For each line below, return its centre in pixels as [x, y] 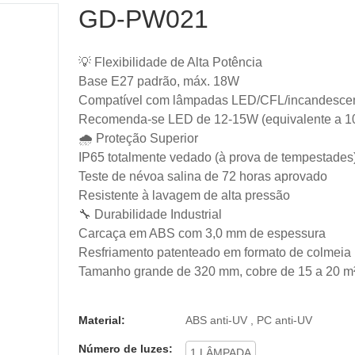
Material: [102, 320]
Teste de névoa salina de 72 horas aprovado [203, 176]
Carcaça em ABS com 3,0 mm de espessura [202, 233]
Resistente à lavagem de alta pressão [184, 195]
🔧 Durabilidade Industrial [150, 214]
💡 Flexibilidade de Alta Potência [170, 62]
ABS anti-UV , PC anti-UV [249, 320]
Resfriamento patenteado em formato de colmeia [215, 252]
